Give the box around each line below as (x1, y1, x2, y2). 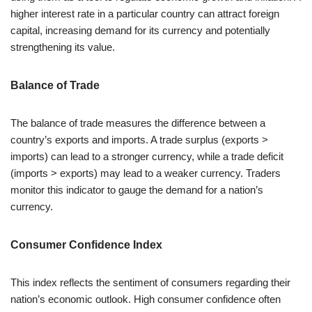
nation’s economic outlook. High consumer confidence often (10, 292, 281, 305)
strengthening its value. (10, 40, 115, 53)
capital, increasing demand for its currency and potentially (10, 24, 270, 36)
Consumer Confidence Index (10, 238, 162, 251)
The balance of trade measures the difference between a (10, 116, 265, 129)
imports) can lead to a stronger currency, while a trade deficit (10, 150, 283, 162)
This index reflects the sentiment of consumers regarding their (10, 276, 290, 288)
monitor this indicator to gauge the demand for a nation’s (10, 183, 263, 196)
